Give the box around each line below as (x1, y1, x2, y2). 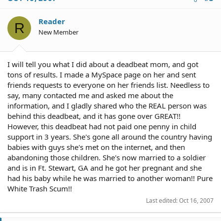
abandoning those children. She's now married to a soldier (7, 152, 206, 162)
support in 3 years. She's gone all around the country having (7, 131, 212, 142)
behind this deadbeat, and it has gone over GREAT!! (7, 110, 181, 121)
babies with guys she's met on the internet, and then (7, 142, 185, 152)
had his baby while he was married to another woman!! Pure (7, 173, 213, 183)
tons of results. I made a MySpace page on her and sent (7, 69, 196, 79)
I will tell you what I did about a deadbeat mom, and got (7, 59, 198, 69)
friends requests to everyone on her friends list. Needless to (7, 79, 210, 90)
